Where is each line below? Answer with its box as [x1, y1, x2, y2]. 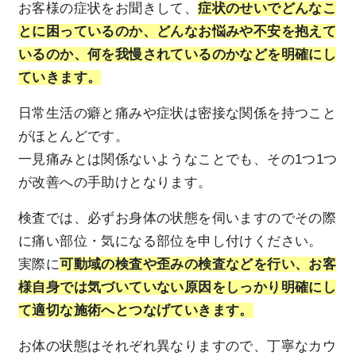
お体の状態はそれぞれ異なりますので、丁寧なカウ [18, 339, 337, 354]
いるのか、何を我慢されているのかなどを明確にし [18, 47, 337, 63]
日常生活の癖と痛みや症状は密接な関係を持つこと [18, 106, 337, 122]
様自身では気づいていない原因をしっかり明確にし [18, 280, 337, 296]
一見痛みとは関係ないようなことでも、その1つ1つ [18, 152, 338, 168]
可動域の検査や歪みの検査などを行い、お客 [60, 257, 337, 273]
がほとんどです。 [18, 129, 130, 145]
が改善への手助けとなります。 [18, 175, 212, 191]
